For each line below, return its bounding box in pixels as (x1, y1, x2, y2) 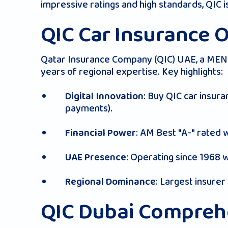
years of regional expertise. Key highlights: (41, 64, 223, 80)
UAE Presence (65, 150, 126, 166)
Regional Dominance (65, 174, 156, 190)
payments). (65, 100, 112, 117)
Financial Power (65, 125, 136, 141)
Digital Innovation (65, 89, 144, 105)
